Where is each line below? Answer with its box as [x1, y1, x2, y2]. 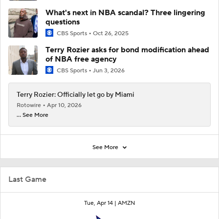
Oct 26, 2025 [93, 30, 129, 38]
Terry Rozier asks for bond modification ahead [45, 45, 209, 55]
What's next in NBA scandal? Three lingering [45, 8, 205, 18]
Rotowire [17, 102, 43, 109]
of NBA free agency [45, 54, 117, 65]
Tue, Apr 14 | [84, 199, 118, 207]
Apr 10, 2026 [47, 102, 82, 109]
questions [45, 17, 80, 27]
